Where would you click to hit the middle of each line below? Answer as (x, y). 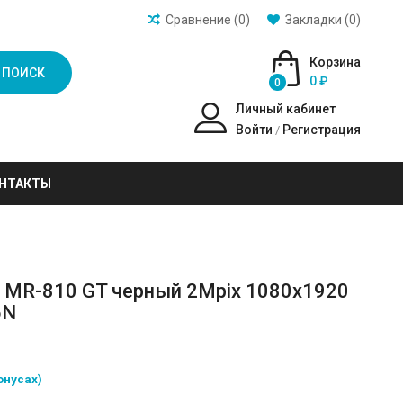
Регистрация (321, 130)
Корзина (335, 62)
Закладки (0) (322, 20)
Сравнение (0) (207, 20)
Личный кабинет (285, 109)
